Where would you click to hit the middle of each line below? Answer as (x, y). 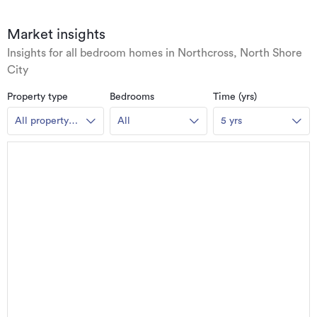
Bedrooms (132, 97)
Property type (38, 97)
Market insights (56, 35)
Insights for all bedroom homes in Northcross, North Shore (155, 53)
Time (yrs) (235, 97)
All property (42, 121)
